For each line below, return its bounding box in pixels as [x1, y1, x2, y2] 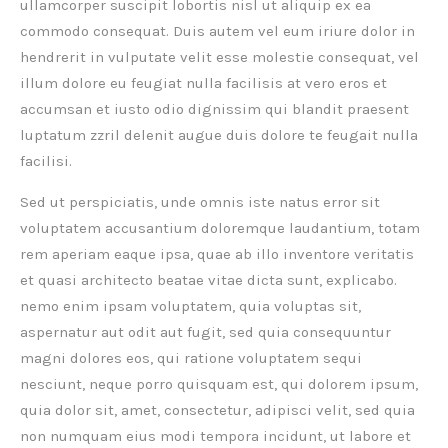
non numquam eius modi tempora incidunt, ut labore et [20, 427, 411, 446]
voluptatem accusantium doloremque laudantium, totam [20, 219, 420, 238]
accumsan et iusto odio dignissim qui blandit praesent [20, 100, 409, 119]
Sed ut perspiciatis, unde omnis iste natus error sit [20, 193, 380, 212]
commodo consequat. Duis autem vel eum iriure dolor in [20, 22, 415, 41]
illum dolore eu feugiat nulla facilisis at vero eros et [20, 74, 387, 93]
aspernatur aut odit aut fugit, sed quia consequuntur [20, 323, 391, 342]
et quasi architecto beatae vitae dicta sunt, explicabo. [20, 271, 397, 290]
